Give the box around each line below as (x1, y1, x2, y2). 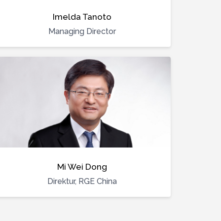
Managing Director (48, 27, 116, 36)
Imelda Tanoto (52, 12, 111, 22)
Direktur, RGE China (47, 177, 117, 186)
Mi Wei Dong (57, 162, 107, 172)
